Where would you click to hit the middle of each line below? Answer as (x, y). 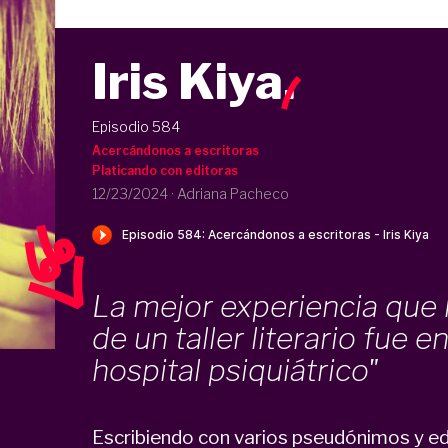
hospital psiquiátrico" (235, 369)
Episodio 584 (135, 126)
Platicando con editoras (164, 170)
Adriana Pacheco (232, 193)
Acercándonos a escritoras (175, 150)
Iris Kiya (187, 82)
